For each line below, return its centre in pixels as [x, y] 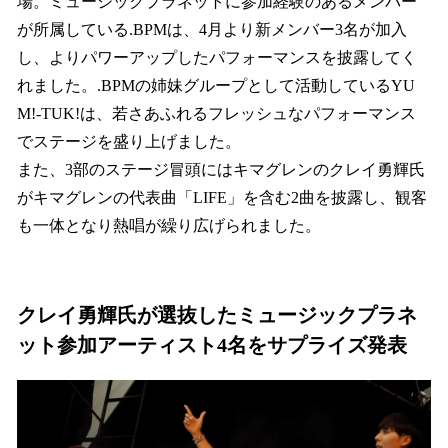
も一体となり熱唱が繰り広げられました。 [169, 225]
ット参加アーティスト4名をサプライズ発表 [212, 345]
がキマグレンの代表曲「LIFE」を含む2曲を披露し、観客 [222, 197]
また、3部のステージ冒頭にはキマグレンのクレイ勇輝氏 [221, 169]
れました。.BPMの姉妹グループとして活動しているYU [216, 85]
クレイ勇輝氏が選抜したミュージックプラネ [217, 315]
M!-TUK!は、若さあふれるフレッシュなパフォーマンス [216, 113]
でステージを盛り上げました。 [129, 141]
